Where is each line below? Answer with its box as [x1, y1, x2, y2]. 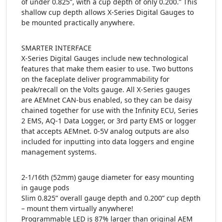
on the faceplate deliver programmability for [21, 74, 169, 84]
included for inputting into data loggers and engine [21, 137, 194, 146]
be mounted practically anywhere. [21, 18, 135, 27]
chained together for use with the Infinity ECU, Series [21, 106, 198, 115]
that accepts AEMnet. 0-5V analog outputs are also [21, 126, 189, 136]
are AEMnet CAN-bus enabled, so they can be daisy [21, 95, 192, 105]
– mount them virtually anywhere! [21, 204, 133, 213]
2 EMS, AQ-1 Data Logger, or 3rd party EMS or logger [21, 116, 196, 125]
